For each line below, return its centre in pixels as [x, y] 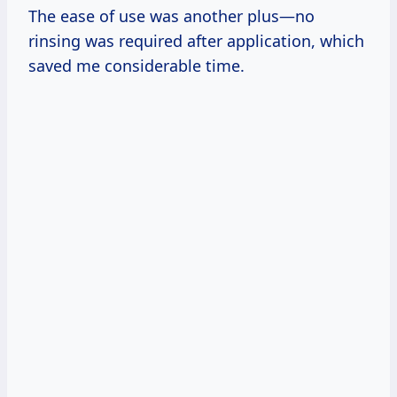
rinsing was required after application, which [196, 40]
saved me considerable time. [136, 65]
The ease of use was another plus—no [171, 16]
